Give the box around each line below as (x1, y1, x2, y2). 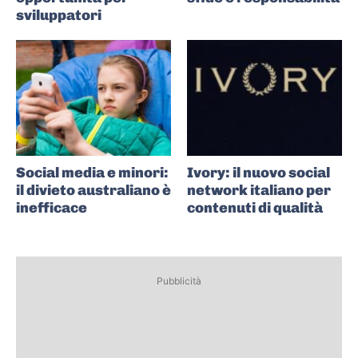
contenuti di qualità (187, 199, 323, 217)
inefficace (16, 199, 87, 217)
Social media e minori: (16, 164, 169, 182)
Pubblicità (157, 275, 201, 288)
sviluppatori (16, 6, 101, 24)
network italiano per (187, 181, 331, 200)
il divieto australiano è (16, 181, 171, 200)
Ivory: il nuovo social (187, 164, 330, 182)
